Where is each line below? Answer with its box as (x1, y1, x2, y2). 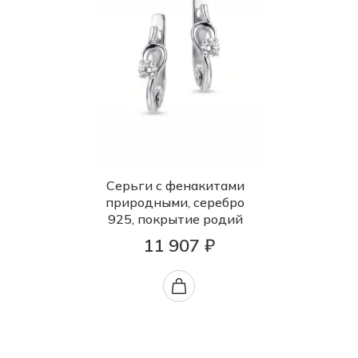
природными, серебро (105, 194, 245, 211)
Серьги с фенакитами (105, 177, 245, 194)
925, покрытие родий (107, 211, 243, 228)
